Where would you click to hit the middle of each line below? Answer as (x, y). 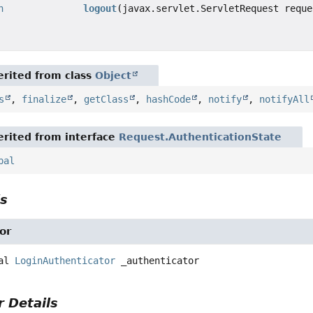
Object (114, 76)
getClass (107, 100)
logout (100, 9)
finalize (44, 100)
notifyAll (285, 100)
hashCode (169, 100)
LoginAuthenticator (65, 261)
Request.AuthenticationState (201, 137)
